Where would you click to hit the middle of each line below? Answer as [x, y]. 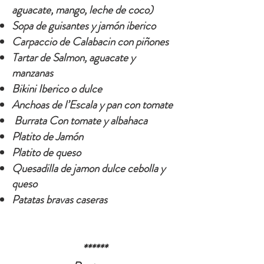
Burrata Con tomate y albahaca [81, 121]
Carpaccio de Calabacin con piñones [91, 42]
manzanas [34, 73]
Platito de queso [46, 152]
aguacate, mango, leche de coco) [82, 10]
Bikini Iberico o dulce [58, 89]
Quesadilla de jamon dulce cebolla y [88, 168]
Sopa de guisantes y [55, 26]
